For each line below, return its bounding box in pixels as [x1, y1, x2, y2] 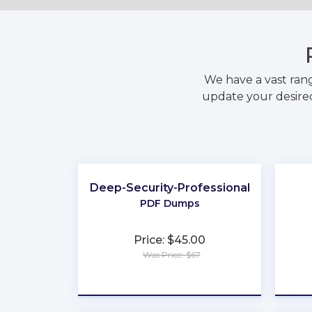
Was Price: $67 [142, 249, 201, 260]
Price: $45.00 [134, 233, 206, 247]
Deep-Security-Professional [89, 181, 250, 194]
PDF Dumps [139, 197, 200, 210]
